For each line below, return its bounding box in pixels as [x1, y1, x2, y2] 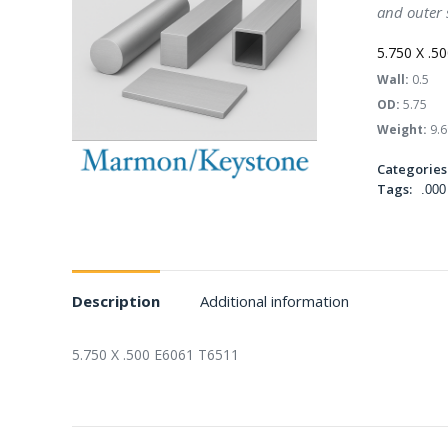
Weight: [376, 121, 427, 138]
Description [72, 291, 160, 311]
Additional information [200, 291, 349, 311]
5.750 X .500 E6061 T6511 [72, 345, 239, 364]
